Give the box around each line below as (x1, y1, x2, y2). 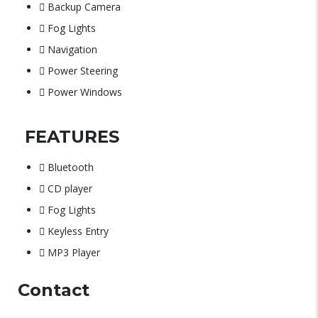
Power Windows (48, 85, 122, 99)
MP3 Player (48, 246, 100, 259)
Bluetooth (48, 160, 94, 174)
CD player (48, 182, 92, 195)
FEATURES (25, 126, 119, 147)
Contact (18, 280, 89, 300)
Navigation (48, 43, 97, 56)
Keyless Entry (48, 224, 109, 238)
